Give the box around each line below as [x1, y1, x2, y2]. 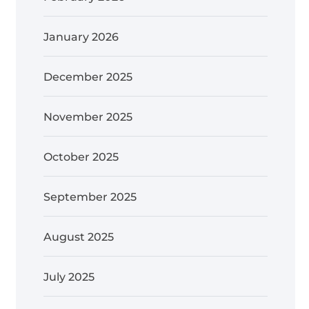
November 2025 [43, 110, 132, 123]
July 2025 [43, 270, 94, 283]
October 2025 [43, 150, 119, 163]
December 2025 [43, 70, 132, 83]
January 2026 [43, 30, 119, 43]
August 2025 [43, 230, 114, 243]
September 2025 [43, 190, 137, 203]
